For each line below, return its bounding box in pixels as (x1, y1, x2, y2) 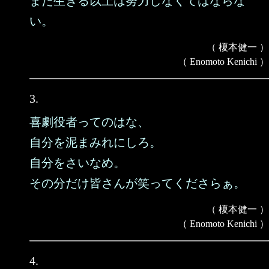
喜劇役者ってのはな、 (29, 115, 150, 128)
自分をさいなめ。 (29, 156, 125, 169)
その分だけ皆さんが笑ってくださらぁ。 (29, 177, 246, 190)
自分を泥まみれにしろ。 (29, 136, 162, 149)
